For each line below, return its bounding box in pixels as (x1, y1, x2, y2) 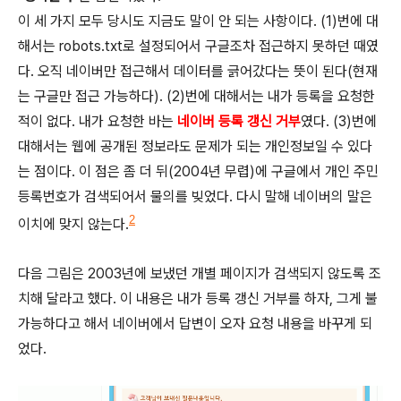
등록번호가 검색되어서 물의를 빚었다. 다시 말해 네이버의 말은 (18, 187, 372, 205)
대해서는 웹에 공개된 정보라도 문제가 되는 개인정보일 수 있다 (18, 137, 372, 155)
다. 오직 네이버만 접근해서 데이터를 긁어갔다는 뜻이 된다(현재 (18, 62, 378, 80)
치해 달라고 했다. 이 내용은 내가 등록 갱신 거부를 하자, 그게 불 (18, 290, 378, 308)
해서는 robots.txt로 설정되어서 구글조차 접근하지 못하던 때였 (18, 37, 379, 55)
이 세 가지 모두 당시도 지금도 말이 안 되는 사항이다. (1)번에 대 (18, 12, 379, 30)
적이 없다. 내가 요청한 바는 (18, 112, 177, 130)
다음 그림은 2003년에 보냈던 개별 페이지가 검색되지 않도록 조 (18, 265, 381, 283)
